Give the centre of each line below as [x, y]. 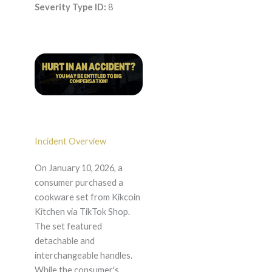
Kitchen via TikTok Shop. [82, 212]
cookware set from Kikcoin [87, 197]
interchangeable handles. [83, 256]
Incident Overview [70, 141]
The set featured [68, 226]
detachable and [64, 241]
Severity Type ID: [70, 7]
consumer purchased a [79, 183]
